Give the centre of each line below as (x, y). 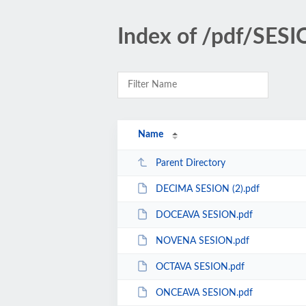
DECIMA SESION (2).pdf (207, 189)
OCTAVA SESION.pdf (200, 267)
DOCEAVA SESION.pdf (204, 215)
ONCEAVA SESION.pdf (204, 293)
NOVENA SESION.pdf (202, 241)
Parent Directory (190, 163)
